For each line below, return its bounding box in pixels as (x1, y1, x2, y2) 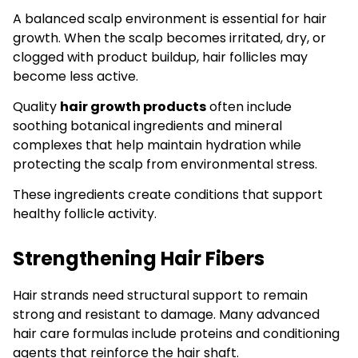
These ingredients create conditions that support (13, 185, 323, 205)
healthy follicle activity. (13, 205, 157, 224)
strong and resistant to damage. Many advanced (13, 305, 320, 324)
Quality (13, 97, 60, 116)
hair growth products (60, 97, 206, 116)
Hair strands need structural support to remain (13, 286, 308, 305)
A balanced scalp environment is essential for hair (13, 9, 327, 28)
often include (206, 97, 292, 116)
